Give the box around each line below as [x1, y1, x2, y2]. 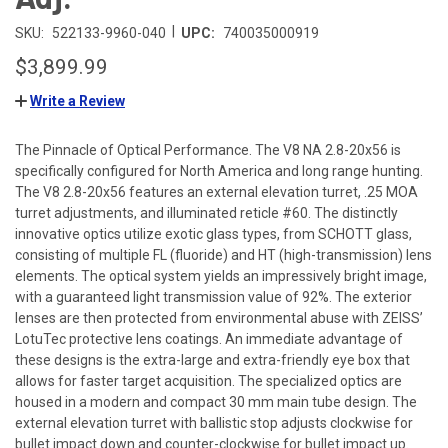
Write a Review [30, 92, 125, 109]
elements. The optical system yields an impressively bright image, [15, 267, 427, 284]
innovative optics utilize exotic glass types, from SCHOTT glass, [15, 225, 412, 242]
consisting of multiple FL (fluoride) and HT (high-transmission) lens [15, 246, 432, 263]
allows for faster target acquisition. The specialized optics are [15, 372, 402, 389]
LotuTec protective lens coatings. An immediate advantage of [15, 330, 403, 347]
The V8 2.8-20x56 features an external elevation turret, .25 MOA [15, 183, 418, 200]
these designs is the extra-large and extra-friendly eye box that [15, 351, 410, 368]
